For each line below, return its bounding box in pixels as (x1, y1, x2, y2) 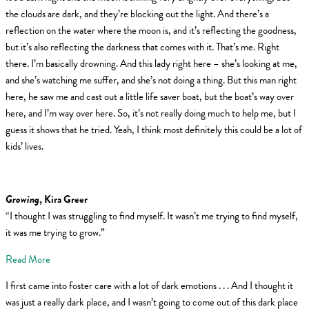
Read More (6, 251, 50, 267)
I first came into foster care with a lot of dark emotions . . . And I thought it (6, 278, 293, 294)
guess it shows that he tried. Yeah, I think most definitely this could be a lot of (6, 121, 302, 137)
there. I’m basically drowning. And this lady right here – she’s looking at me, (6, 55, 297, 71)
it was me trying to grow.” (6, 225, 105, 241)
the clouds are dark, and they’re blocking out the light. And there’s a (6, 6, 269, 21)
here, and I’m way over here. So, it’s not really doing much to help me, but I (6, 105, 296, 121)
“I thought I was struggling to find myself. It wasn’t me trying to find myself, (6, 208, 298, 224)
